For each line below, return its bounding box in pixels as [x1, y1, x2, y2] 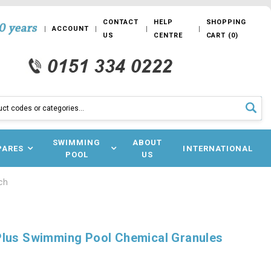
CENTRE [154, 31, 183, 39]
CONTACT [103, 18, 139, 26]
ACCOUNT [52, 25, 89, 33]
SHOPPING [206, 18, 246, 26]
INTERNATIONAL [183, 144, 253, 153]
